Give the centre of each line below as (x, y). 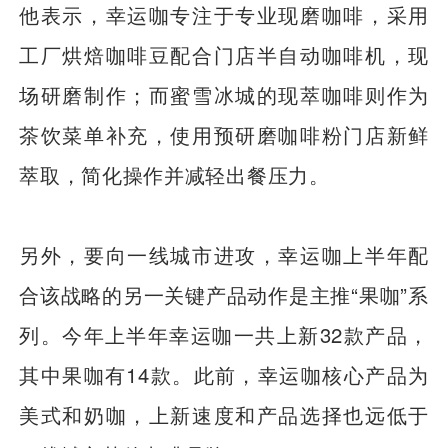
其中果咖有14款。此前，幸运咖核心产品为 (224, 375)
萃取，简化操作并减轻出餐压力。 (174, 174)
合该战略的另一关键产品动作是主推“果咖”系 (224, 295)
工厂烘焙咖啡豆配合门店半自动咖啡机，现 (224, 54)
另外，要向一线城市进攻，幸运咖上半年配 (224, 255)
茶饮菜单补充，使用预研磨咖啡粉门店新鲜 (224, 134)
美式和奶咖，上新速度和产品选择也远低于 (224, 415)
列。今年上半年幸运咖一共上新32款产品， (224, 335)
